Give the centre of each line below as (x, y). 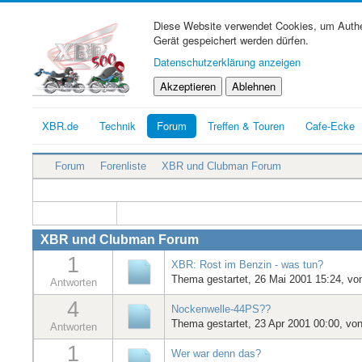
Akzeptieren (188, 86)
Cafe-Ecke (330, 126)
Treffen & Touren (246, 126)
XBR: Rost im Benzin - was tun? (247, 264)
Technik (118, 126)
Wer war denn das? (216, 353)
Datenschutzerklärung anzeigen (227, 62)
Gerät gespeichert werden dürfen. (231, 40)
